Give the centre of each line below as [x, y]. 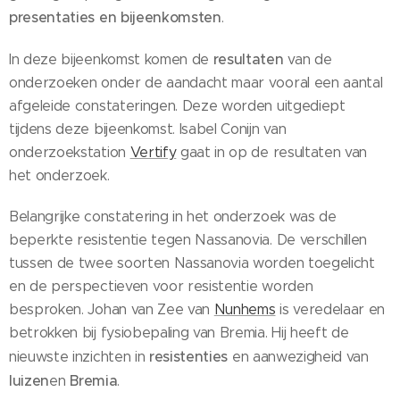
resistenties [188, 356]
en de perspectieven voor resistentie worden [161, 286]
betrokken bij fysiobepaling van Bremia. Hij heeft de [179, 332]
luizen [29, 380]
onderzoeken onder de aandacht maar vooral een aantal [196, 82]
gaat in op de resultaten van [272, 152]
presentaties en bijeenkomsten [115, 17]
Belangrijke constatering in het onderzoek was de [173, 216]
